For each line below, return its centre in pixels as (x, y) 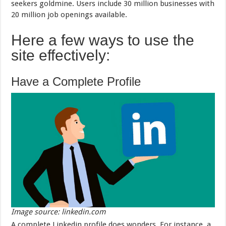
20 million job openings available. (69, 15)
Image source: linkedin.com (59, 212)
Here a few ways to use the (103, 40)
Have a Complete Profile (76, 82)
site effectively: (61, 55)
